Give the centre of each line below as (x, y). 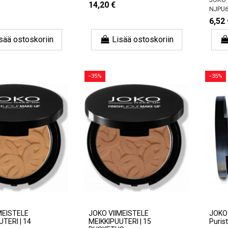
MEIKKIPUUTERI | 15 (120, 222)
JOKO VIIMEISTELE (119, 213)
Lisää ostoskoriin (143, 40)
